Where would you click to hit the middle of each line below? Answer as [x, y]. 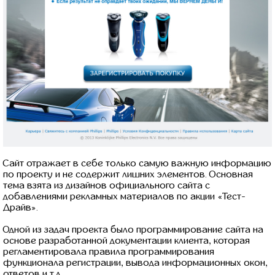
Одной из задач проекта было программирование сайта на [133, 230]
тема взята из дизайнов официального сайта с [107, 185]
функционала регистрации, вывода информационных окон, [135, 263]
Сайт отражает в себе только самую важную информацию [137, 163]
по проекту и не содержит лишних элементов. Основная [128, 174]
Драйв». [21, 207]
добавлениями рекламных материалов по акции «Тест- [124, 196]
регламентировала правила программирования [109, 252]
